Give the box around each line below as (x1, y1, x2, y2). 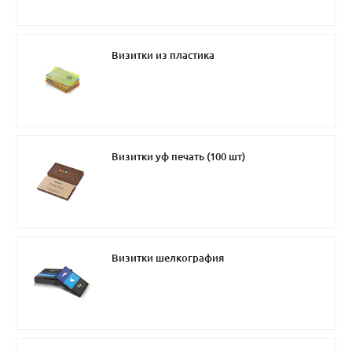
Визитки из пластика (112, 49, 214, 61)
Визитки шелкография (112, 252, 224, 264)
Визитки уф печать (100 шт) (112, 151, 245, 163)
